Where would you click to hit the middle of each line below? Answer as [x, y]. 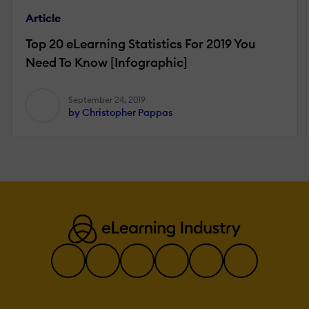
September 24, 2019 [107, 99]
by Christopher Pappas [120, 112]
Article [43, 18]
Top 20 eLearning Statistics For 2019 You [141, 43]
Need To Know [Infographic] [107, 62]
